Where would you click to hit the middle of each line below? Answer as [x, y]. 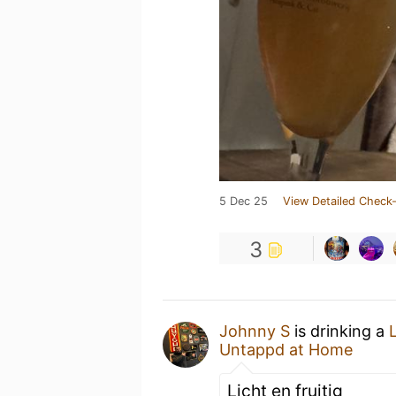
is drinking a [339, 331]
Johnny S [255, 331]
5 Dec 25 [244, 201]
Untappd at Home [286, 350]
